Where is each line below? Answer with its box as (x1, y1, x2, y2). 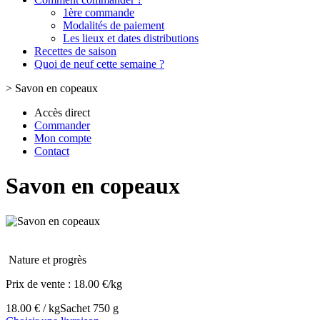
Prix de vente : (6, 277, 74, 290)
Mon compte (34, 132, 91, 144)
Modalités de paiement (63, 19, 164, 31)
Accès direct (34, 106, 90, 119)
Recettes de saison (34, 45, 116, 57)
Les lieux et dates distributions (63, 32, 199, 44)
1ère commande (63, 6, 134, 19)
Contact (34, 145, 69, 157)
